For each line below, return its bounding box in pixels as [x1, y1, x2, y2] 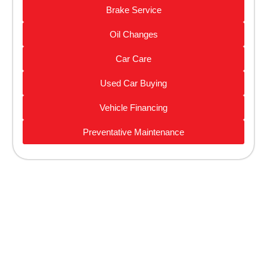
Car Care [116, 54, 151, 64]
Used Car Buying [100, 78, 167, 89]
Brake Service [105, 5, 162, 15]
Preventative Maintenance [83, 127, 184, 138]
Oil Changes [109, 29, 158, 40]
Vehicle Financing [100, 103, 167, 113]
